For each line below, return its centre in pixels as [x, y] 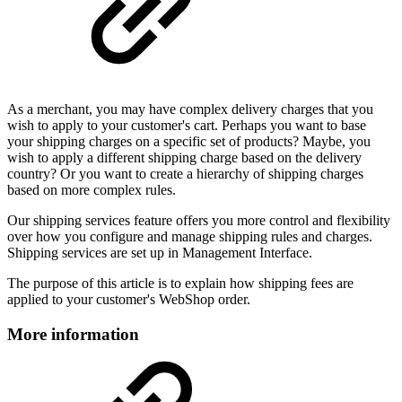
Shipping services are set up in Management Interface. [162, 253]
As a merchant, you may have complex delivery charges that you [190, 109]
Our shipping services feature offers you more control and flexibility [199, 221]
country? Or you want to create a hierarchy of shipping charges [185, 174]
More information [73, 334]
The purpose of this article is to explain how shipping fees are [180, 284]
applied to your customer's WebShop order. [129, 300]
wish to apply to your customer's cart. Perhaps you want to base [187, 126]
